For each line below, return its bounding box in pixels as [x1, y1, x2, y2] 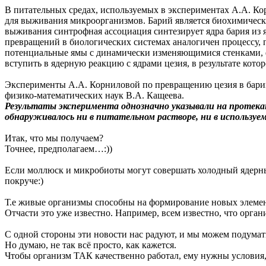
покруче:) [5, 175, 43, 186]
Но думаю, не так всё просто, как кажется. [5, 239, 176, 250]
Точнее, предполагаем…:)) [5, 143, 112, 154]
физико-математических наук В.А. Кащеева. [5, 90, 184, 100]
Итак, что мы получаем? [5, 132, 103, 143]
